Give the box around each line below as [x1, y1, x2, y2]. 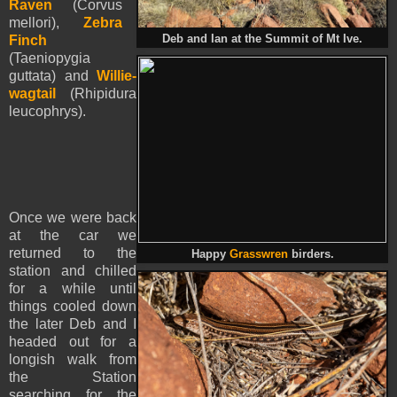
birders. [287, 248, 334, 261]
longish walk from [9, 352, 136, 368]
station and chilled [9, 263, 136, 279]
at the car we [9, 228, 136, 244]
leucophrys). [9, 104, 86, 120]
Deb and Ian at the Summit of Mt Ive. [162, 33, 362, 46]
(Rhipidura [56, 86, 136, 102]
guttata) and [9, 68, 97, 84]
